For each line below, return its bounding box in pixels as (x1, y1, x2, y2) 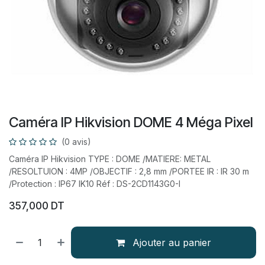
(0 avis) (62, 137, 91, 147)
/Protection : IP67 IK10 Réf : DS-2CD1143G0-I (9, 179, 180, 189)
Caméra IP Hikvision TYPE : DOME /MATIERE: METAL (9, 154, 211, 164)
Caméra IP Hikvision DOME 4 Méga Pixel (9, 114, 253, 131)
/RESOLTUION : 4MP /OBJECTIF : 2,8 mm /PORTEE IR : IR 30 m (9, 166, 249, 176)
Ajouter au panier (130, 237, 212, 248)
